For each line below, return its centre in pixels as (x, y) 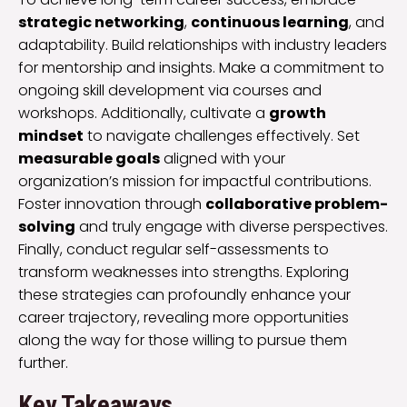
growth (298, 114)
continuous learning (270, 23)
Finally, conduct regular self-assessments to (174, 250)
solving (47, 227)
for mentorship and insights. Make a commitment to (201, 68)
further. (43, 363)
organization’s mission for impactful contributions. (195, 182)
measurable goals (89, 159)
